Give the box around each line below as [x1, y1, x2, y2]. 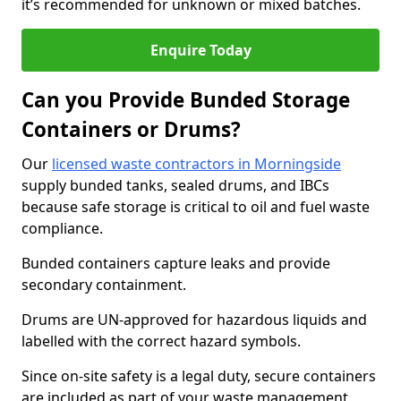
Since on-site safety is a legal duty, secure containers [21, 366, 376, 386]
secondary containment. [21, 275, 186, 294]
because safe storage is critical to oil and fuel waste [21, 197, 370, 217]
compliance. [21, 218, 103, 238]
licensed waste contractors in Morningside [52, 154, 341, 174]
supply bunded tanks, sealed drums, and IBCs [21, 175, 329, 195]
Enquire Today [149, 40, 252, 60]
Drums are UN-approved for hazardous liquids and [21, 310, 367, 329]
